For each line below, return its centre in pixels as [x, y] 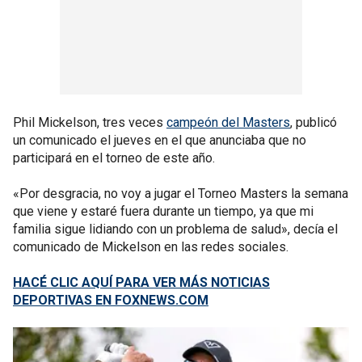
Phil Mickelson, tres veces [90, 122]
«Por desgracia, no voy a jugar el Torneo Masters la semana [181, 194]
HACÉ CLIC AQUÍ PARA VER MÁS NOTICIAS [141, 282]
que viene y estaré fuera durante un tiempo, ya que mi [163, 211]
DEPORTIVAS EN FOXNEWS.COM [111, 300]
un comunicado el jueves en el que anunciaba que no [160, 140]
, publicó [314, 122]
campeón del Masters [228, 122]
